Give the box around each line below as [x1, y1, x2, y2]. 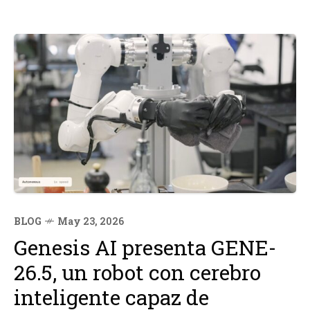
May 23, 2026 [57, 214, 124, 228]
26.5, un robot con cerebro [14, 258, 261, 286]
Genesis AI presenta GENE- [14, 233, 276, 261]
